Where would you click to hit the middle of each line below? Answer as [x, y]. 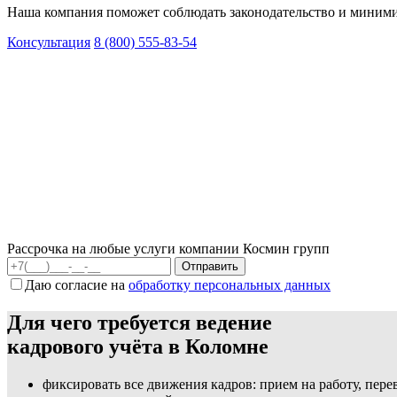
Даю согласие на [77, 284]
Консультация [49, 42]
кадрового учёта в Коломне [138, 346]
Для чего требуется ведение [140, 322]
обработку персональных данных [230, 284]
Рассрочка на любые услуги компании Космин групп [168, 248]
